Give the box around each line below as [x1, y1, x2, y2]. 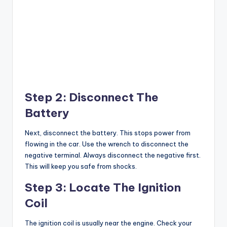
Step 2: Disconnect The [25, 90, 159, 104]
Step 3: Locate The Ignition [25, 180, 181, 195]
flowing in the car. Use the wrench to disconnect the [25, 139, 188, 148]
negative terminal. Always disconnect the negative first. [25, 150, 201, 159]
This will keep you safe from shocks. [25, 162, 137, 170]
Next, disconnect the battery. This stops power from [25, 128, 191, 137]
